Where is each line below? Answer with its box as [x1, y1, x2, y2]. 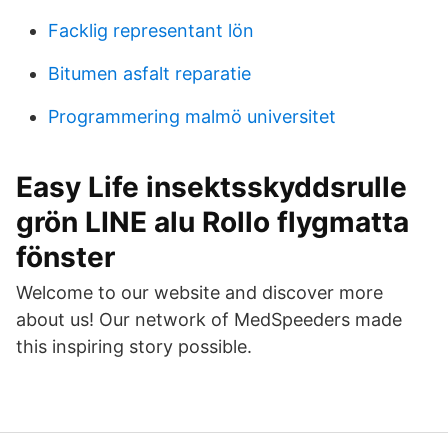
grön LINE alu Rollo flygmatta [16, 205, 409, 239]
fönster [16, 240, 115, 274]
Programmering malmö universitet [48, 106, 336, 127]
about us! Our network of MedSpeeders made [16, 309, 402, 330]
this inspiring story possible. [16, 336, 252, 357]
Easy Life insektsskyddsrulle [16, 170, 407, 204]
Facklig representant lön [48, 20, 254, 41]
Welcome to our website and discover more [16, 282, 383, 303]
